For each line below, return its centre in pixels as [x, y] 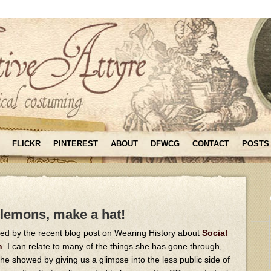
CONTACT [211, 144]
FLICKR [26, 144]
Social [215, 233]
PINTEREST [76, 144]
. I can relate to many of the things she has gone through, [112, 246]
